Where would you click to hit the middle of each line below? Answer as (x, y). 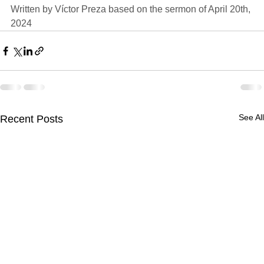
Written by (33, 9)
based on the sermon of (157, 9)
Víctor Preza (80, 9)
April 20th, (230, 9)
